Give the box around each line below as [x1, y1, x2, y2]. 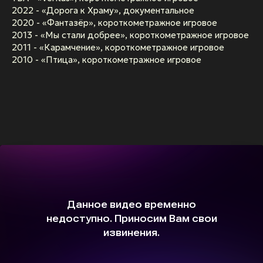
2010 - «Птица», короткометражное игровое [12, 54, 201, 66]
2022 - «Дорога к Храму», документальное [12, 5, 194, 16]
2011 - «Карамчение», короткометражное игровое [12, 42, 224, 53]
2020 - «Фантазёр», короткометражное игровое [12, 17, 217, 29]
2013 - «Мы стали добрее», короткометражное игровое [12, 29, 249, 41]
